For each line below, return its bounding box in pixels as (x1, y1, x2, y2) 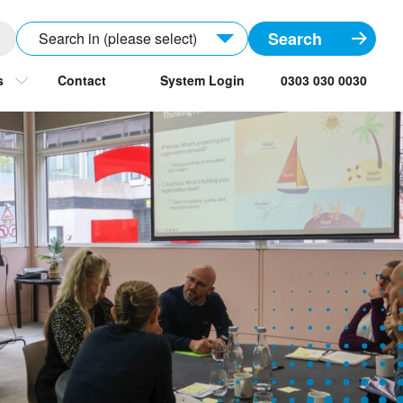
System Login (160, 71, 245, 89)
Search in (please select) (39, 28, 197, 49)
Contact (58, 71, 106, 89)
